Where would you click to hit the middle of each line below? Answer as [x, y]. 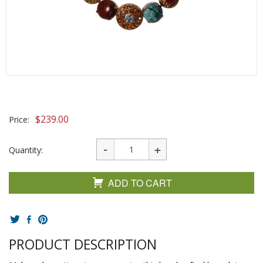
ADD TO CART [140, 183]
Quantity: [26, 150]
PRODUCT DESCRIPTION [83, 244]
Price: [19, 119]
